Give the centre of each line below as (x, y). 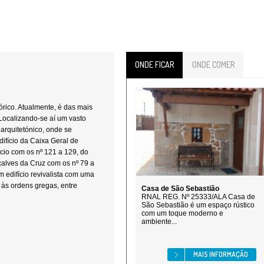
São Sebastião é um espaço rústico (198, 205)
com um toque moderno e (182, 213)
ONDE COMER (213, 65)
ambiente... (159, 222)
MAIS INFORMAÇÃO (221, 254)
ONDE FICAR (154, 65)
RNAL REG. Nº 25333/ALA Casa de (198, 197)
